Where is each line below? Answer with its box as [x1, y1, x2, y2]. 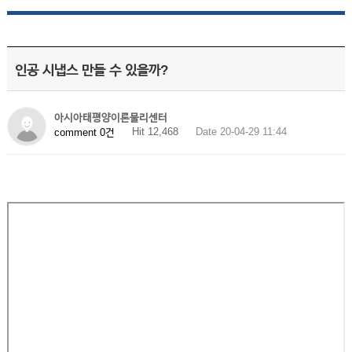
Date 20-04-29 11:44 [195, 126, 287, 137]
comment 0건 [53, 126, 115, 138]
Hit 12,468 [131, 126, 178, 137]
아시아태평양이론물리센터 [53, 112, 167, 123]
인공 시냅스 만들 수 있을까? [14, 63, 168, 78]
